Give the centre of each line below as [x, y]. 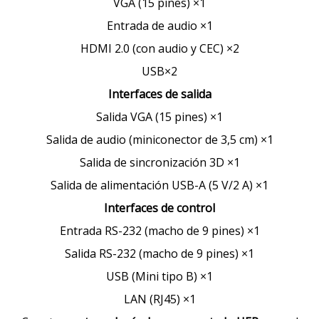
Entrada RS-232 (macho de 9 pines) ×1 [159, 231]
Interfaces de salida [159, 94]
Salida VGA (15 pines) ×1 [159, 117]
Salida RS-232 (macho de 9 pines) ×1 [159, 253]
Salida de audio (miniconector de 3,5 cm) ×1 [159, 140]
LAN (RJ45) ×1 [159, 299]
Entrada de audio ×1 [159, 26]
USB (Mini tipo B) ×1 [159, 276]
